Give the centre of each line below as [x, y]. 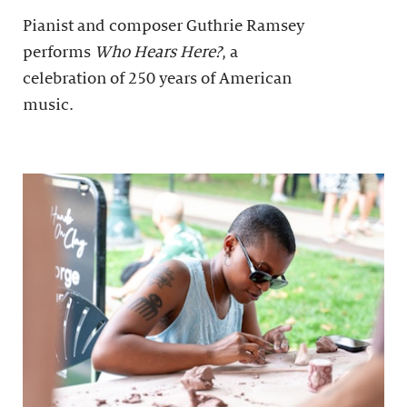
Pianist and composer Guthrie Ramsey [164, 25]
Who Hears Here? [158, 52]
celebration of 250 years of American [157, 78]
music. [48, 104]
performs [59, 52]
